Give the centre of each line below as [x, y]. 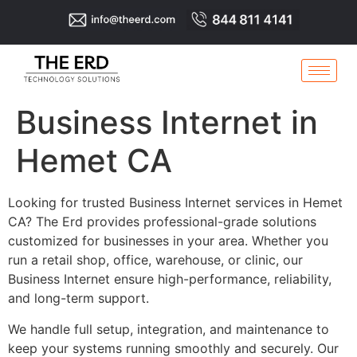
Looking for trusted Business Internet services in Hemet [175, 203]
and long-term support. [78, 298]
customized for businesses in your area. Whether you [168, 241]
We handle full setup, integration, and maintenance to [169, 329]
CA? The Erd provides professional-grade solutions [162, 222]
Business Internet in [167, 123]
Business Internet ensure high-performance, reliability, [170, 279]
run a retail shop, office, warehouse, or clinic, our [155, 260]
